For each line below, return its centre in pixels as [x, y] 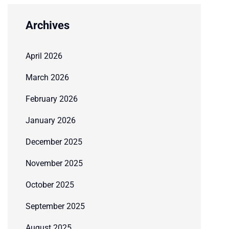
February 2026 [52, 99]
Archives [48, 26]
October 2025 [50, 185]
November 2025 [54, 164]
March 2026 [47, 78]
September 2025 [55, 207]
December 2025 [54, 142]
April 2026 [44, 56]
